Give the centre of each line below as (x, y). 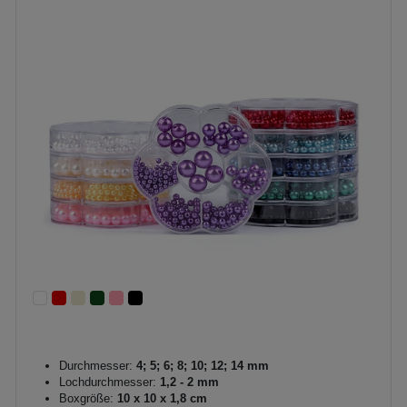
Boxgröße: (86, 398)
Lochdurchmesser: (108, 382)
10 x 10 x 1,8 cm (160, 398)
